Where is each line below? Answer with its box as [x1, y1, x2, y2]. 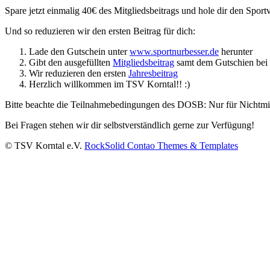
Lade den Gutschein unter [29, 46, 130, 57]
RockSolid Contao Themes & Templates [84, 140, 238, 151]
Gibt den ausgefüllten [29, 57, 113, 67]
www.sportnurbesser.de [130, 46, 219, 57]
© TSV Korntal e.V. [5, 140, 84, 151]
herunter [219, 46, 253, 57]
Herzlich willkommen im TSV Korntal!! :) [29, 78, 190, 89]
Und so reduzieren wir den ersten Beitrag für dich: [5, 25, 195, 36]
